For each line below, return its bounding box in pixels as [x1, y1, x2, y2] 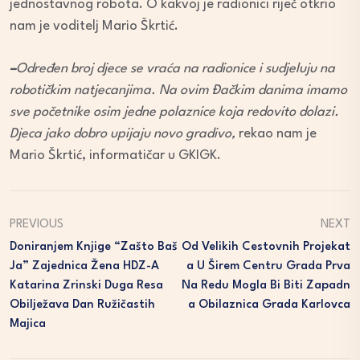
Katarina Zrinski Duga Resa [10, 280, 163, 292]
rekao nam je [235, 127, 317, 141]
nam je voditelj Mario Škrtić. [10, 19, 178, 34]
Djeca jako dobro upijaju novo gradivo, [10, 127, 235, 141]
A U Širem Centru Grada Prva [186, 260, 350, 273]
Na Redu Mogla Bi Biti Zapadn [182, 280, 350, 292]
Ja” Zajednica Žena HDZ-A [10, 260, 159, 273]
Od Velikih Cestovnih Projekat [182, 241, 350, 254]
